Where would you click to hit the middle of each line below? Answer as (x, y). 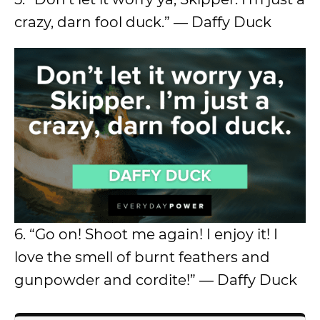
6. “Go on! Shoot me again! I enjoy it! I (146, 234)
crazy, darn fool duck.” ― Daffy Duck (143, 22)
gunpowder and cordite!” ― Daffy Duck (156, 280)
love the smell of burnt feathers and (142, 257)
